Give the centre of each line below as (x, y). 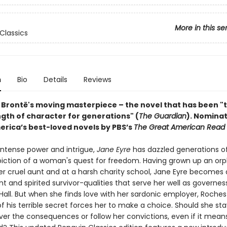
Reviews (97, 80)
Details (55, 80)
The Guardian (162, 116)
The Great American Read (179, 127)
